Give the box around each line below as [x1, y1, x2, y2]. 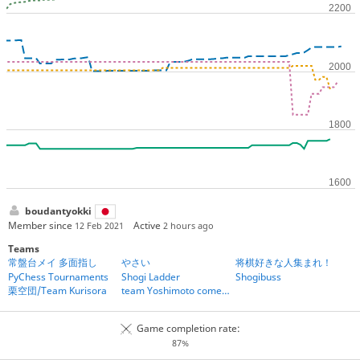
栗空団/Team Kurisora [7, 284, 107, 298]
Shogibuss [235, 270, 281, 284]
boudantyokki [24, 204, 92, 219]
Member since [7, 218, 75, 232]
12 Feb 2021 [74, 219, 124, 231]
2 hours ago [163, 219, 215, 231]
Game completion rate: [136, 321, 240, 336]
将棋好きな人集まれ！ [235, 256, 332, 270]
